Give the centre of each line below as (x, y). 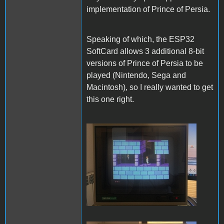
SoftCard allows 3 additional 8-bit (145, 51)
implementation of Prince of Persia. (148, 9)
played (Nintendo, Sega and (136, 75)
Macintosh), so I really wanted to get (150, 87)
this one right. (110, 99)
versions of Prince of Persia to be (145, 63)
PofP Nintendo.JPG (136, 140)
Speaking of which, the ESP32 (140, 39)
